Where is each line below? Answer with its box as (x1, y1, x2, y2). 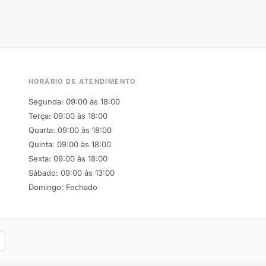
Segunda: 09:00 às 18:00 (28, 96, 120, 106)
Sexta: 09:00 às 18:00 (28, 153, 107, 163)
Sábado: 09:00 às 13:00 (28, 167, 115, 178)
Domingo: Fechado (28, 182, 97, 192)
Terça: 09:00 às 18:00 (28, 110, 107, 121)
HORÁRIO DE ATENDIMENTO (28, 77, 136, 85)
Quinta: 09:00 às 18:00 (28, 139, 111, 149)
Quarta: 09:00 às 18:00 (28, 125, 112, 135)
